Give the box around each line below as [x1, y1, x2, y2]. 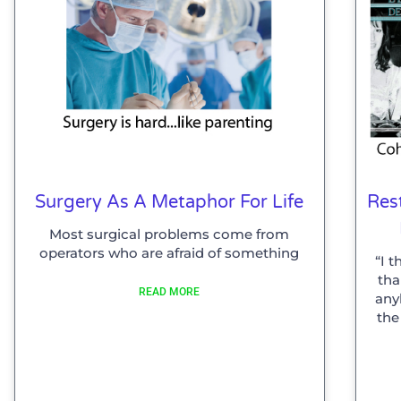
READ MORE [139, 286, 200, 299]
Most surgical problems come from [49, 226, 290, 243]
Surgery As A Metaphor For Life [35, 192, 304, 214]
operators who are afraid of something [39, 244, 300, 262]
